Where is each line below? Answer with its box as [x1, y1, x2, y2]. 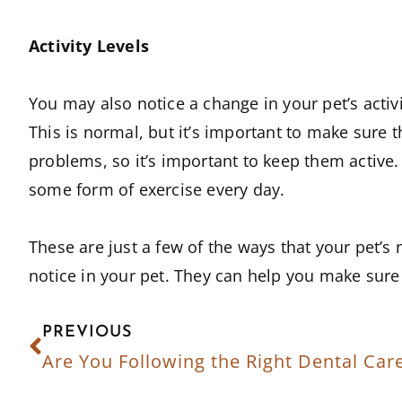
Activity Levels [29, 34, 149, 57]
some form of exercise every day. [29, 178, 285, 200]
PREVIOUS [42, 323, 132, 341]
